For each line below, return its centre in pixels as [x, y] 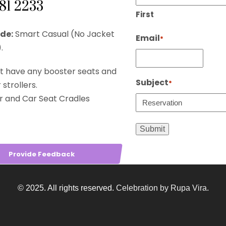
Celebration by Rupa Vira [161, 188]
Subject [152, 83]
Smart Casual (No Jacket [64, 34]
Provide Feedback [41, 154]
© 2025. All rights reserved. [67, 188]
